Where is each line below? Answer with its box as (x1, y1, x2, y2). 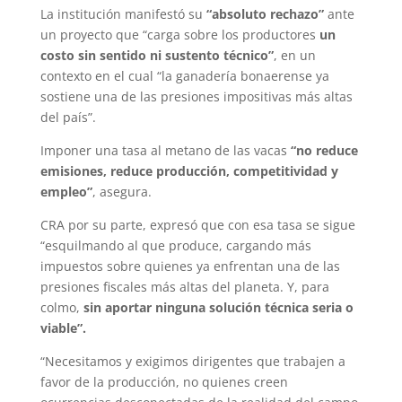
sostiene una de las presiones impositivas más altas (39, 88, 353, 106)
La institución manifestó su (39, 5, 206, 23)
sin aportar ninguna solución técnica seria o (83, 299, 354, 317)
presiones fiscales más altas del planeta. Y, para (39, 278, 329, 296)
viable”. (39, 319, 86, 337)
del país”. (39, 109, 96, 127)
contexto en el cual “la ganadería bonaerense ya (39, 67, 329, 85)
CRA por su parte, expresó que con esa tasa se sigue (39, 216, 355, 234)
